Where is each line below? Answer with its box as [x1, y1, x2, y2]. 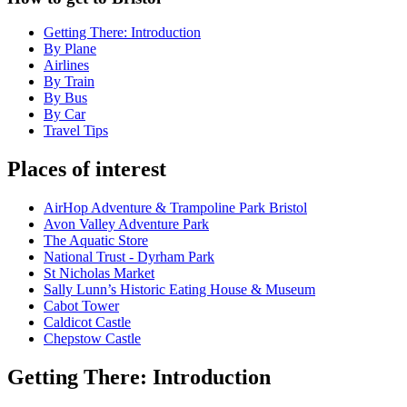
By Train [44, 74, 94, 90]
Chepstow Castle [44, 331, 141, 347]
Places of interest [7, 157, 166, 182]
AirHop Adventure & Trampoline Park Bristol [44, 200, 307, 216]
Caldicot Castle [44, 314, 131, 331]
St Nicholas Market [44, 265, 154, 282]
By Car [44, 106, 85, 123]
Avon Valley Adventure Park [44, 216, 209, 233]
